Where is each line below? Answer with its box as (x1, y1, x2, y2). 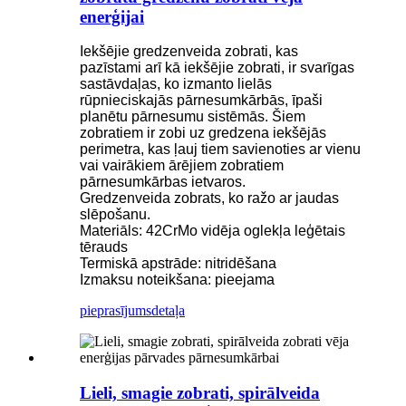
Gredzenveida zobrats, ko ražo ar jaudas (80, 190, 339, 207)
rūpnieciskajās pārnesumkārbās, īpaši (80, 92, 323, 109)
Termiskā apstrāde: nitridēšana (80, 256, 276, 272)
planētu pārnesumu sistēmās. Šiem (80, 109, 305, 125)
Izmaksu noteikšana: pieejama (80, 272, 275, 288)
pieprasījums (80, 303, 151, 319)
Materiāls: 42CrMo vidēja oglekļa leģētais (80, 223, 345, 239)
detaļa (151, 303, 185, 319)
